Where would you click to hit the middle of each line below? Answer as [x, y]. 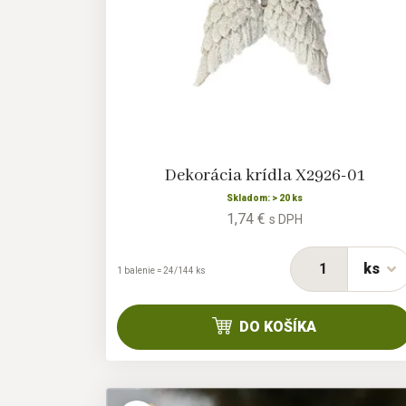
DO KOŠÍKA [278, 327]
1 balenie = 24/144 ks [161, 271]
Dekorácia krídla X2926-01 [264, 176]
